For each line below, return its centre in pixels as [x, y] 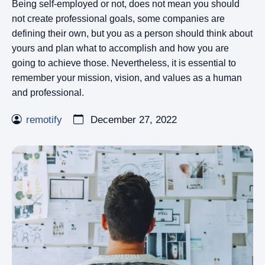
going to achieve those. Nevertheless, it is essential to [124, 63]
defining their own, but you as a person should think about [132, 33]
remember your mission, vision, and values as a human [127, 78]
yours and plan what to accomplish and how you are [120, 48]
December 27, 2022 [132, 120]
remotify [44, 120]
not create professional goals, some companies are [118, 19]
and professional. [48, 93]
